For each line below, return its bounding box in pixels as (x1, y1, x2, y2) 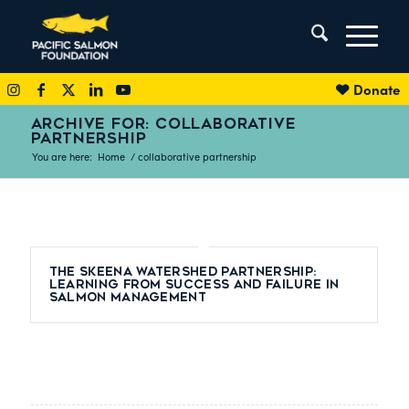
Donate (353, 79, 400, 99)
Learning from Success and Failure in (48, 278, 340, 291)
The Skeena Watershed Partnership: (48, 265, 317, 278)
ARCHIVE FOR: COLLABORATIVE (30, 115, 297, 132)
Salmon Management (48, 290, 207, 304)
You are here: (31, 150, 92, 163)
